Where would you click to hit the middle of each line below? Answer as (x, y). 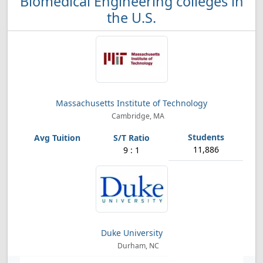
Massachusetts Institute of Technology (131, 103)
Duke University (131, 233)
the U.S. (131, 18)
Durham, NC (137, 246)
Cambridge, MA (137, 116)
